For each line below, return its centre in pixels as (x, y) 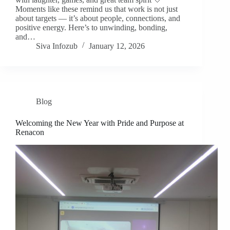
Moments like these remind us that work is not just (97, 9)
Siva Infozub (57, 46)
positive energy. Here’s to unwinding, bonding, (91, 28)
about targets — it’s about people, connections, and (98, 18)
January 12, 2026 (117, 46)
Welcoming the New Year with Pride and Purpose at (100, 123)
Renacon (30, 132)
